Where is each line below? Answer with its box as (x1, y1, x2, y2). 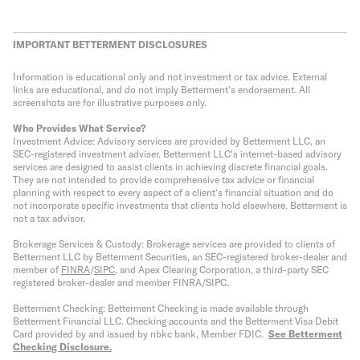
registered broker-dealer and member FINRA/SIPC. (13, 276, 229, 288)
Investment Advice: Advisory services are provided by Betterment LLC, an (13, 135, 325, 147)
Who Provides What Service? (13, 122, 145, 134)
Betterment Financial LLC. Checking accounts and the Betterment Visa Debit (13, 315, 338, 327)
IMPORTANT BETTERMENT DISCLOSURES (13, 39, 210, 51)
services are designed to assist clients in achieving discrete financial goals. (13, 161, 328, 173)
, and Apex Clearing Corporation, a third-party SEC (115, 264, 329, 276)
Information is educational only (13, 71, 149, 83)
